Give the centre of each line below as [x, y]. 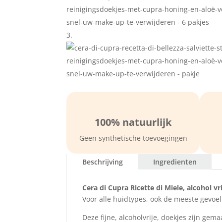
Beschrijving [103, 162]
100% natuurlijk [133, 122]
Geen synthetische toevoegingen [133, 138]
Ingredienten [175, 162]
